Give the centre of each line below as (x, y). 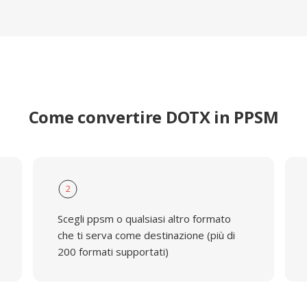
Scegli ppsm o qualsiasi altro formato (144, 219)
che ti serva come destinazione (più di (146, 235)
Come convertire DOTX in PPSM (153, 117)
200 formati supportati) (113, 251)
